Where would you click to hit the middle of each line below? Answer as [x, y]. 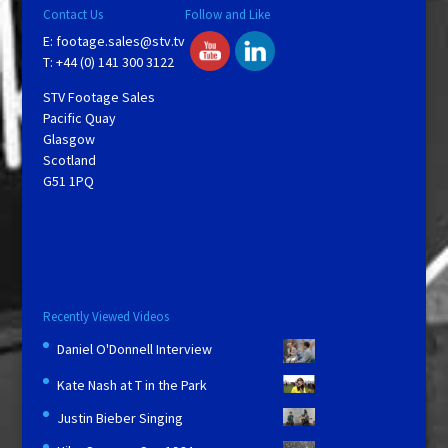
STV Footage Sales [98, 97]
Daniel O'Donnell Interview [134, 349]
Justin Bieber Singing [119, 418]
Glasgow [68, 139]
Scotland [69, 160]
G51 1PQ [68, 181]
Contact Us [72, 15]
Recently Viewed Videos [105, 317]
